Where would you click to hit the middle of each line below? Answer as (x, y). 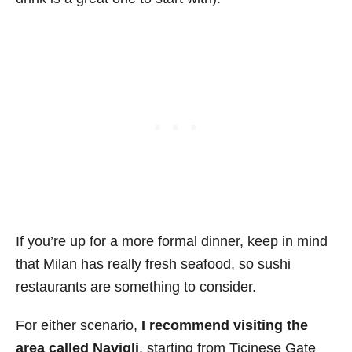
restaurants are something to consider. (136, 287)
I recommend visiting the (225, 326)
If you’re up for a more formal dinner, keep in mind (172, 242)
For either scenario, (79, 326)
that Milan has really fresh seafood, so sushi (153, 264)
